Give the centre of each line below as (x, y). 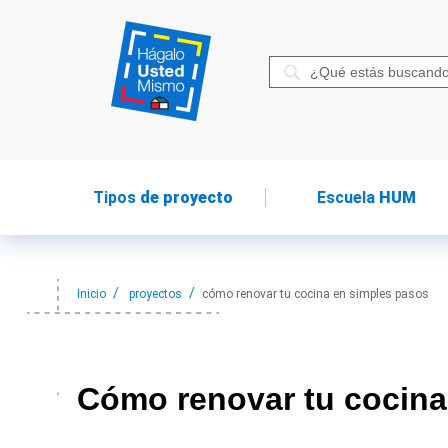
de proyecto (185, 197)
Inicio (91, 294)
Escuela (346, 197)
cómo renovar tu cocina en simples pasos (315, 294)
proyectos (155, 294)
